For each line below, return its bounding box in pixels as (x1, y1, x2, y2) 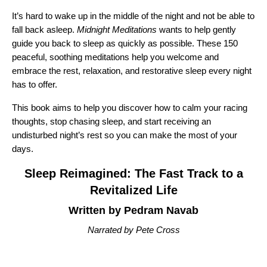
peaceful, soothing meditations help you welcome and (12, 52, 219, 62)
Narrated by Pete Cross (87, 225, 180, 235)
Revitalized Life (89, 184, 178, 197)
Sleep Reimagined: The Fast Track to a (24, 167, 243, 180)
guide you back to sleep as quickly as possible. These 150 (12, 38, 238, 48)
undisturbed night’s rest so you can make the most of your (12, 130, 237, 140)
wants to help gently (157, 24, 236, 35)
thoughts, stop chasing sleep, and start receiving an (12, 116, 211, 126)
